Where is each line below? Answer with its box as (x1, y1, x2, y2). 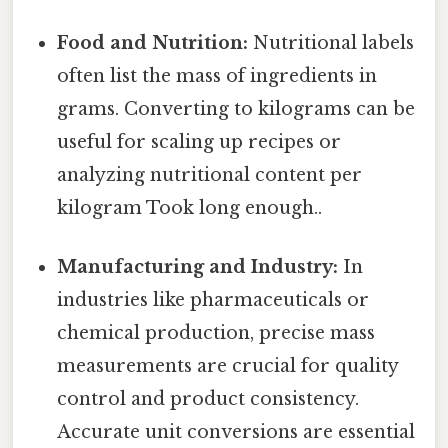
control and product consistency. (57, 387, 360, 410)
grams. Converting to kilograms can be (57, 97, 416, 120)
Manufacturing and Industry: (57, 255, 339, 278)
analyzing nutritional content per (57, 163, 363, 186)
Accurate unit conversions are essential (57, 420, 416, 443)
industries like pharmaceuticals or (57, 288, 370, 311)
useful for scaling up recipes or (57, 130, 342, 153)
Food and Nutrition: (57, 31, 249, 54)
